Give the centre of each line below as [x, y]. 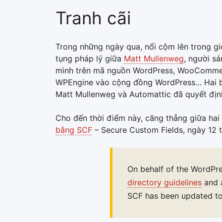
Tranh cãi [93, 18]
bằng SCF [74, 130]
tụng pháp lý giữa [90, 58]
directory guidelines [165, 182]
